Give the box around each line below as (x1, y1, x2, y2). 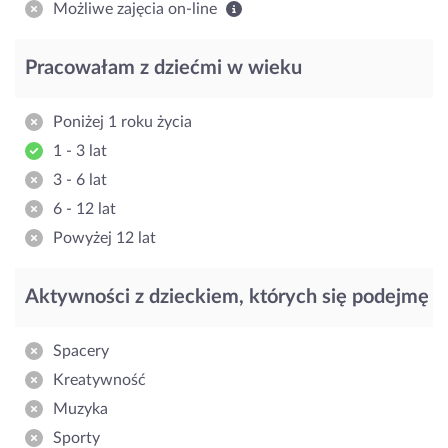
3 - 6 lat (53, 171, 107, 188)
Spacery (53, 342, 109, 359)
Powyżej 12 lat (53, 229, 156, 246)
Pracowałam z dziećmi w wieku (25, 57, 302, 78)
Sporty (53, 429, 100, 446)
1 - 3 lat (53, 142, 107, 159)
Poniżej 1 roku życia (53, 113, 192, 130)
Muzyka (53, 400, 108, 417)
